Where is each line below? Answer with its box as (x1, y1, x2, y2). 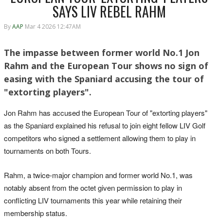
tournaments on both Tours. (4, 145, 93, 156)
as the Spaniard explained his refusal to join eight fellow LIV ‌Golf (4, 120, 205, 131)
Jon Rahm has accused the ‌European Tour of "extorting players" (4, 108, 207, 118)
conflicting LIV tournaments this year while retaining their (4, 195, 182, 206)
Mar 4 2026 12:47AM (25, 22, 81, 31)
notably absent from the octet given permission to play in (4, 182, 182, 193)
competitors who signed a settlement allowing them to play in (4, 133, 196, 144)
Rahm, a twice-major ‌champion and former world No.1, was (4, 170, 193, 181)
